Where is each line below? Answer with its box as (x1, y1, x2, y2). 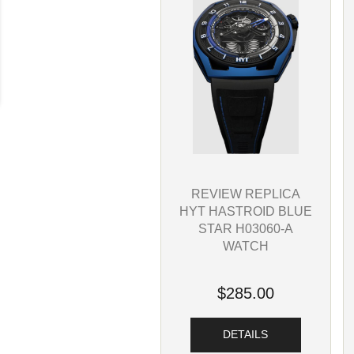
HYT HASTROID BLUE (179, 203, 312, 218)
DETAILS (223, 328, 269, 341)
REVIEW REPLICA (190, 186, 300, 201)
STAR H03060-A (198, 220, 293, 235)
